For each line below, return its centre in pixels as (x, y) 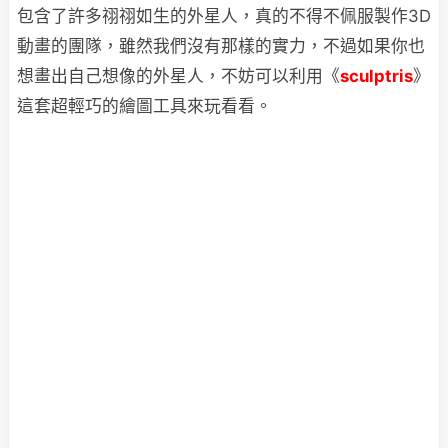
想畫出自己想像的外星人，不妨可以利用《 (178, 76)
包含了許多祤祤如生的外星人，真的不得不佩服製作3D (224, 16)
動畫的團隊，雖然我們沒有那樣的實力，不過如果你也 (221, 46)
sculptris (376, 76)
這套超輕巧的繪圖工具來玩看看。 (144, 106)
